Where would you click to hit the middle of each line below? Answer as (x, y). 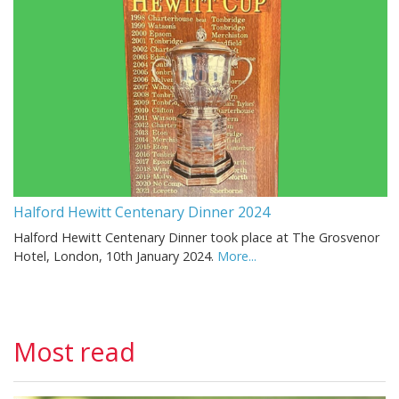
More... (237, 256)
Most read (74, 351)
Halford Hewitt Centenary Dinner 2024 (142, 212)
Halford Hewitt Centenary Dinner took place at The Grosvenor (196, 237)
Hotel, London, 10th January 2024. (115, 256)
